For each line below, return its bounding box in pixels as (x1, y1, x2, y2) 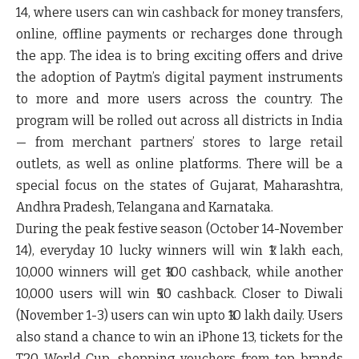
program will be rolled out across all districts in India (16, 112, 343, 128)
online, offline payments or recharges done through (16, 26, 343, 42)
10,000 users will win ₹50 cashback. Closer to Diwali (16, 285, 343, 301)
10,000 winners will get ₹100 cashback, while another (16, 264, 343, 280)
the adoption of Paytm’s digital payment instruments (16, 69, 343, 85)
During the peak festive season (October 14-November (16, 220, 343, 236)
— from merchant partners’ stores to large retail (16, 134, 343, 150)
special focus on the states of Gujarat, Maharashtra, (16, 177, 343, 193)
